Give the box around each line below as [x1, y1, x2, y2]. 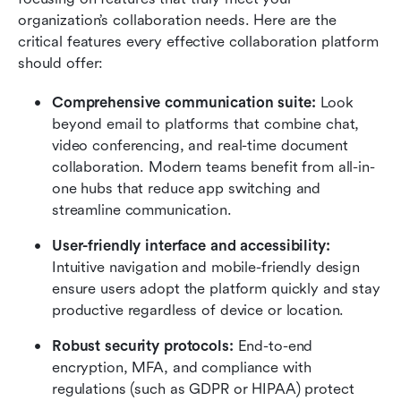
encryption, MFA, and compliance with [52, 358, 311, 376]
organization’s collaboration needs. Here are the [18, 11, 337, 29]
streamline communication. [52, 200, 232, 218]
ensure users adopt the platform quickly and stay [52, 279, 380, 297]
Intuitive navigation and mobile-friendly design [52, 258, 360, 276]
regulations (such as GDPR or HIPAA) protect [52, 380, 354, 397]
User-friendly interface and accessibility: [52, 236, 330, 254]
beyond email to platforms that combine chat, [52, 115, 360, 132]
